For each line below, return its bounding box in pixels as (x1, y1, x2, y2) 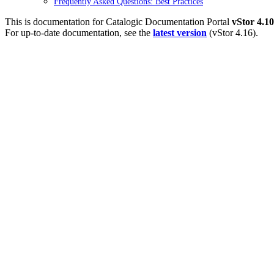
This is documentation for (5, 17, 106, 27)
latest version (153, 28, 207, 38)
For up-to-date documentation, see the (5, 28, 153, 38)
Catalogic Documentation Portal (106, 17, 229, 27)
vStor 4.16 (212, 28, 253, 38)
